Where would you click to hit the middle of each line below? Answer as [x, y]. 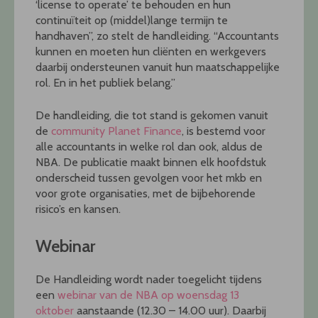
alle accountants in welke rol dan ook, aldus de [149, 146]
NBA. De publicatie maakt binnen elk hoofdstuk [151, 162]
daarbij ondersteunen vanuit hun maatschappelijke [158, 67]
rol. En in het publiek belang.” [105, 82]
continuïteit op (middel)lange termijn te [132, 20]
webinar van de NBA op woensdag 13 [148, 295]
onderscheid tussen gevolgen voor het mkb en [149, 177]
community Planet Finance [116, 131]
